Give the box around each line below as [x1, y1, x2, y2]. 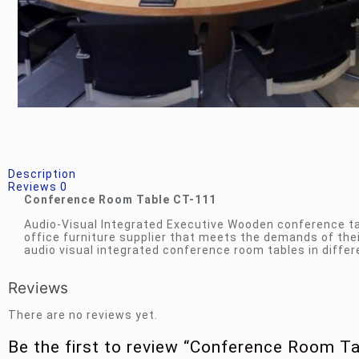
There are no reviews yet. [8, 309, 158, 321]
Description [8, 167, 76, 180]
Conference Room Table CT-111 [23, 193, 216, 206]
